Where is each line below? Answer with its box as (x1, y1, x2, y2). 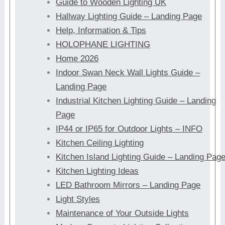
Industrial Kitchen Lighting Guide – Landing (56, 96, 216, 105)
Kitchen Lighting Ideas (56, 166, 139, 176)
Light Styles (56, 194, 100, 204)
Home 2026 (56, 54, 99, 63)
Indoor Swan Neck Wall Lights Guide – (56, 68, 200, 77)
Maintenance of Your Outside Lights (56, 208, 189, 218)
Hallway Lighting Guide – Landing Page (56, 12, 202, 21)
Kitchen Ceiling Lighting (56, 138, 144, 148)
